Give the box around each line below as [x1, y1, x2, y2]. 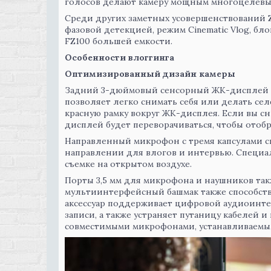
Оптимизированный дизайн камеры [65, 68, 235, 79]
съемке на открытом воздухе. [65, 158, 192, 169]
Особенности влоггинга [65, 52, 174, 63]
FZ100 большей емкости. [65, 36, 172, 47]
